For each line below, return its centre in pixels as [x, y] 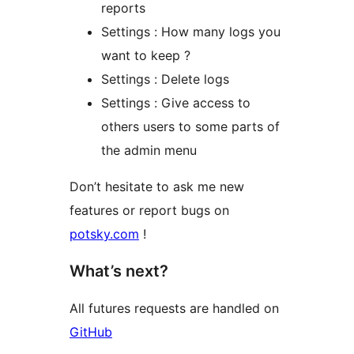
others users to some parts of [190, 127]
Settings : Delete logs [165, 79]
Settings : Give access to [176, 103]
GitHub [91, 332]
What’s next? [119, 271]
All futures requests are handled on [174, 309]
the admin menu [149, 151]
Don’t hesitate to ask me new [157, 187]
